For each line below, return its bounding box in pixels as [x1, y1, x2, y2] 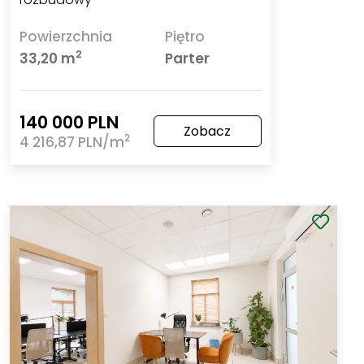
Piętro [164, 26, 205, 46]
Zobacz [184, 121, 232, 141]
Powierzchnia [19, 26, 113, 46]
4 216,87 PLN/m [19, 132, 125, 152]
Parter [164, 48, 210, 68]
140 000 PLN [19, 110, 119, 134]
